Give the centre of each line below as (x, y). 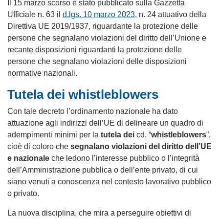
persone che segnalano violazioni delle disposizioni (97, 61)
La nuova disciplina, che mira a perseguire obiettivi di (99, 213)
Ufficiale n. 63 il (35, 14)
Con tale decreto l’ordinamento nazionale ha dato (93, 111)
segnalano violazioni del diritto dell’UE (141, 146)
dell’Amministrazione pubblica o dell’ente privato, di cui (103, 170)
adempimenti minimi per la (54, 134)
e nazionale (28, 158)
